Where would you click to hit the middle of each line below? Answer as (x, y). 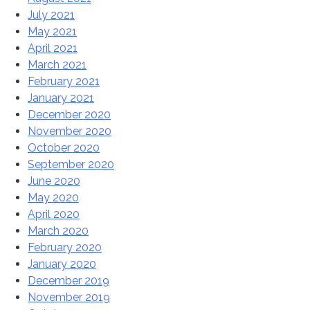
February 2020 (65, 248)
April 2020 (54, 215)
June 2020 (54, 181)
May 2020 (53, 198)
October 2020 (64, 148)
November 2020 (70, 131)
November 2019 (69, 298)
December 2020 (69, 115)
